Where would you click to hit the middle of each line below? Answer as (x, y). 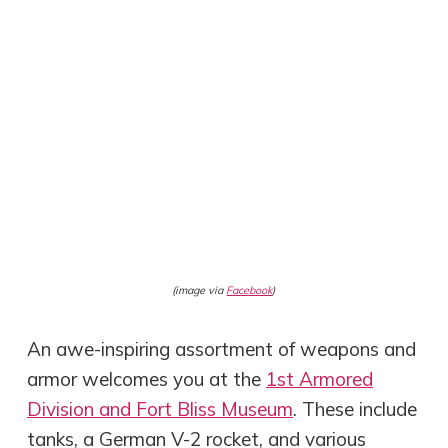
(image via (199, 290)
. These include (355, 408)
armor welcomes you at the (147, 378)
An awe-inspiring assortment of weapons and (222, 348)
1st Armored (320, 378)
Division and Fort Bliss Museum (160, 408)
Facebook (249, 290)
